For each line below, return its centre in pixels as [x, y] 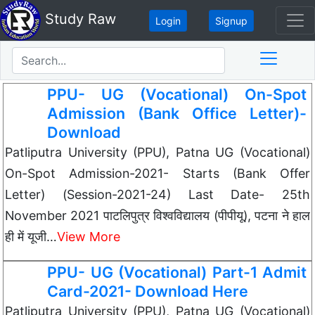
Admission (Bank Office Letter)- [177, 113]
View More [89, 237]
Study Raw [78, 19]
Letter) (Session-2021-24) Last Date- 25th [157, 194]
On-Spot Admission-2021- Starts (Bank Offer [157, 173]
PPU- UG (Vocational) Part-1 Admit [177, 272]
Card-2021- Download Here [148, 291]
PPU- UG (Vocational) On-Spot [177, 94]
